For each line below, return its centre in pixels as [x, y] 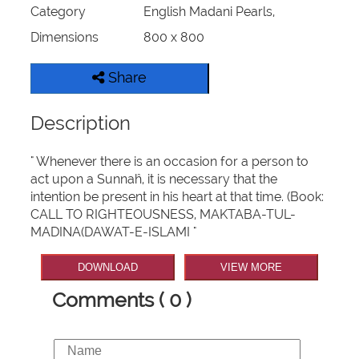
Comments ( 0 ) [122, 299]
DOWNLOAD [108, 268]
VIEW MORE [251, 268]
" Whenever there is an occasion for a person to [170, 162]
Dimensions [65, 38]
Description [81, 123]
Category [58, 12]
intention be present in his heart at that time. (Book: [177, 197]
